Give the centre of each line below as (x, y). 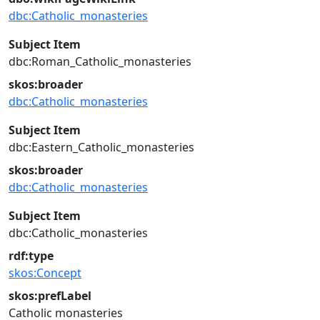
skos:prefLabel (50, 296)
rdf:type (31, 256)
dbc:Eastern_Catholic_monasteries (101, 147)
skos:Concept (45, 273)
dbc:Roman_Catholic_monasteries (100, 61)
